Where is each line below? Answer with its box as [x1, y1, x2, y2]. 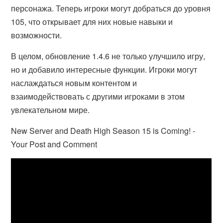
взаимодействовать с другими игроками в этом [11, 91, 185, 102]
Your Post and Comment [11, 138, 98, 150]
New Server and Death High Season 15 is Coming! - [11, 125, 196, 136]
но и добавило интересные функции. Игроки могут [11, 64, 198, 75]
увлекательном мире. [11, 104, 90, 115]
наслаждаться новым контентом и [11, 77, 137, 89]
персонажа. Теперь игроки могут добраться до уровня [11, 2, 211, 14]
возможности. [11, 29, 62, 41]
